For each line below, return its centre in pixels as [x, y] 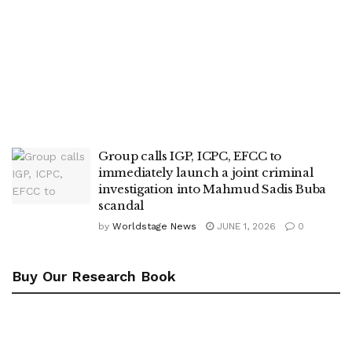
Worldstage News [154, 226]
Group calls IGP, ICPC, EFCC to [190, 156]
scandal [121, 205]
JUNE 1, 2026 [245, 226]
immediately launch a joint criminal [206, 172]
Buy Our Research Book [94, 276]
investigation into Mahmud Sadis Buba [213, 189]
